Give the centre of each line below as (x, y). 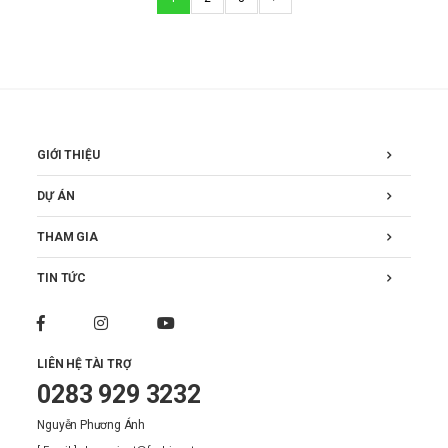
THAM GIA (67, 237)
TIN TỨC (62, 278)
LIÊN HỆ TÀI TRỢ (84, 364)
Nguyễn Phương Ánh (91, 425)
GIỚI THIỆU (68, 155)
